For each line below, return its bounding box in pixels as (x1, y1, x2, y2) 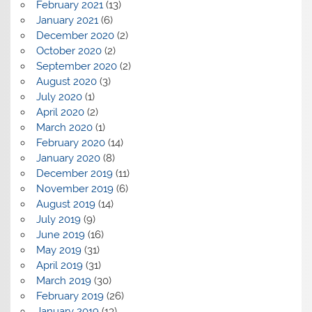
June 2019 (36, 228, 85, 242)
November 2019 (36, 182, 114, 196)
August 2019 (36, 198, 95, 211)
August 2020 (36, 75, 97, 88)
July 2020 (36, 91, 82, 104)
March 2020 (36, 121, 93, 134)
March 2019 (36, 274, 91, 288)
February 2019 (36, 290, 104, 303)
